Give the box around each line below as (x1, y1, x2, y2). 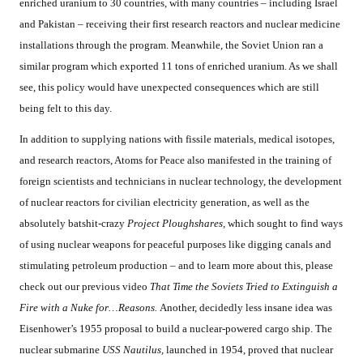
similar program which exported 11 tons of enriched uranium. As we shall (19, 60, 338, 73)
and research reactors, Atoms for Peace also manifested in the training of (19, 154, 331, 167)
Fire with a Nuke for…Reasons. (19, 301, 160, 314)
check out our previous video (19, 280, 150, 293)
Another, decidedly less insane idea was (160, 301, 332, 314)
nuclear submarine (19, 344, 102, 357)
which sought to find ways (228, 217, 343, 230)
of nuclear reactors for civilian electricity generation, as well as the (19, 196, 310, 209)
